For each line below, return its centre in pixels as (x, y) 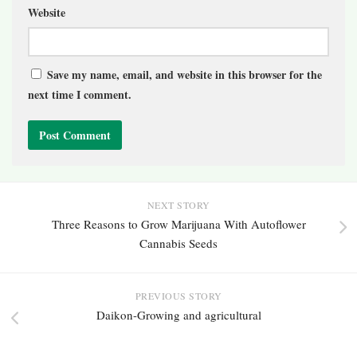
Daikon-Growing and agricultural (178, 315)
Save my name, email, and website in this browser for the (184, 75)
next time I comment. (80, 95)
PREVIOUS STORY (178, 296)
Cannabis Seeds (178, 243)
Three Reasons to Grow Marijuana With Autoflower (178, 224)
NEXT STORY (178, 205)
